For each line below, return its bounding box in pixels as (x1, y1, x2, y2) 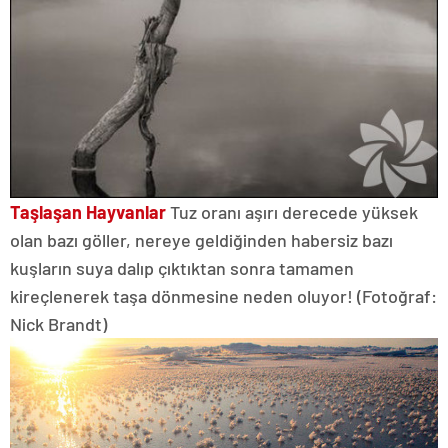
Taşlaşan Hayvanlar (10, 201, 166, 224)
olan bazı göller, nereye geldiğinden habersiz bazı (10, 229, 393, 252)
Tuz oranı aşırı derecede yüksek (166, 201, 418, 224)
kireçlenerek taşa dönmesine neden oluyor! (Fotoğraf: (10, 285, 437, 308)
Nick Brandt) (10, 313, 107, 336)
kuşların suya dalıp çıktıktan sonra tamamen (10, 257, 354, 280)
